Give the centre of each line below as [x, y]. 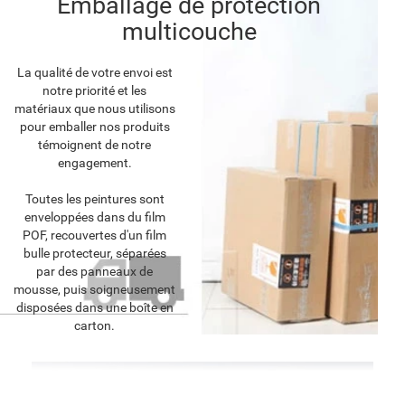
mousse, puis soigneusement [94, 290]
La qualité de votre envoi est [94, 73]
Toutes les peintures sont [94, 199]
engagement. [94, 163]
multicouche [189, 32]
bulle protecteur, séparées [94, 254]
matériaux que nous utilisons [94, 109]
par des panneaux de [94, 272]
